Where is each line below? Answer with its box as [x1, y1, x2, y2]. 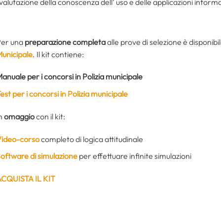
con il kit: [35, 111, 65, 121]
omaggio [4, 111, 35, 121]
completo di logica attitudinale [39, 134, 143, 144]
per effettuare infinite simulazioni [77, 151, 191, 161]
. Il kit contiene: [33, 49, 84, 59]
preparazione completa [25, 37, 106, 47]
